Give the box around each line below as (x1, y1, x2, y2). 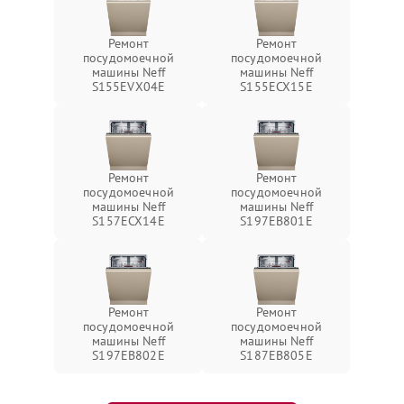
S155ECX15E (240, 78, 313, 95)
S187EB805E (240, 346, 313, 363)
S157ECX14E (92, 212, 165, 229)
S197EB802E (92, 346, 165, 363)
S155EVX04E (91, 78, 166, 95)
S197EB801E (240, 212, 313, 229)
